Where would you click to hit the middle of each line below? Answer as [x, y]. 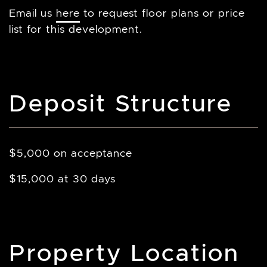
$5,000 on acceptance [71, 153]
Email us [32, 13]
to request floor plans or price [162, 13]
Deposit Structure [121, 103]
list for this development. [76, 29]
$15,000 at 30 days [62, 179]
